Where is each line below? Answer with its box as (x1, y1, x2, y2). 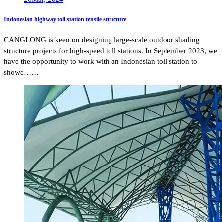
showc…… (4, 68, 39, 77)
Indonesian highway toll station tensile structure (4, 16, 126, 23)
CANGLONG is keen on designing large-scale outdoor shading (4, 36, 200, 44)
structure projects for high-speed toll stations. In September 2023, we (4, 47, 217, 55)
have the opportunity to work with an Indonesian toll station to (4, 57, 197, 66)
